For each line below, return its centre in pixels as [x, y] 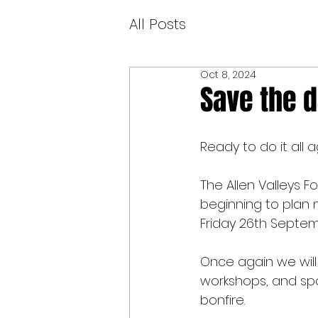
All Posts [158, 24]
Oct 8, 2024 [228, 75]
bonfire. [223, 300]
